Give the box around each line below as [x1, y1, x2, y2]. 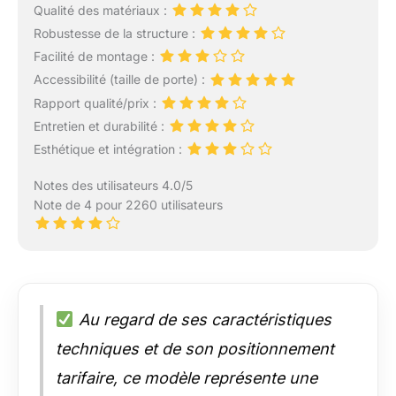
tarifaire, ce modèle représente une [56, 369, 317, 388]
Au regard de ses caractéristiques [73, 310, 331, 330]
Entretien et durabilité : [33, 118, 168, 133]
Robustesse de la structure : [33, 26, 199, 42]
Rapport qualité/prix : [33, 95, 160, 110]
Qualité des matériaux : [33, 2, 171, 18]
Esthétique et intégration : [33, 141, 186, 156]
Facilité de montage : [33, 49, 158, 65]
